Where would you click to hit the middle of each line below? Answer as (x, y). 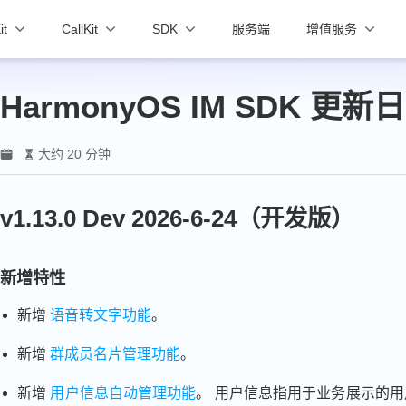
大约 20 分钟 (74, 154)
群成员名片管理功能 (116, 353)
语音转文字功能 (101, 314)
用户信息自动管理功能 (123, 392)
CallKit (80, 29)
